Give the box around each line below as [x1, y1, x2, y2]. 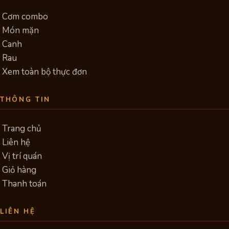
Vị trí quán [2, 150, 42, 162]
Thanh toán [2, 177, 47, 190]
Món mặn [2, 24, 39, 36]
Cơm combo [2, 10, 48, 22]
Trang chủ [2, 122, 41, 134]
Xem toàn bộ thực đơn [2, 65, 87, 78]
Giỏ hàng [2, 164, 36, 176]
